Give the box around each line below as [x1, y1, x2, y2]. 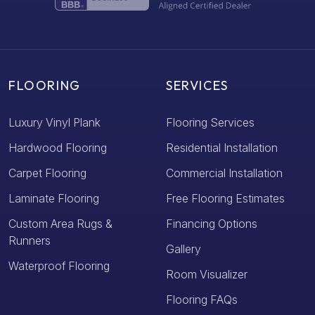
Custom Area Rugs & [8, 216, 112, 231]
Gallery [166, 241, 201, 256]
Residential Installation [166, 140, 278, 155]
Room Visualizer [166, 266, 247, 281]
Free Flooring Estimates [166, 191, 285, 205]
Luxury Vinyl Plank [8, 115, 101, 129]
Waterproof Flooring [8, 258, 110, 273]
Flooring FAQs [166, 292, 238, 307]
